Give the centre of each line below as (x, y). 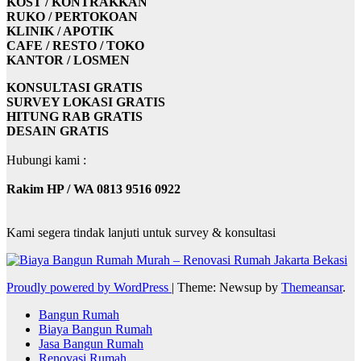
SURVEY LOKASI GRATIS (86, 102)
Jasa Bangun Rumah (91, 344)
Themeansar (312, 288)
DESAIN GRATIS (58, 131)
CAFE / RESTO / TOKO (75, 46)
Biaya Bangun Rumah (95, 330)
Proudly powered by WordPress (89, 288)
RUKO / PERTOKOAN (72, 17)
